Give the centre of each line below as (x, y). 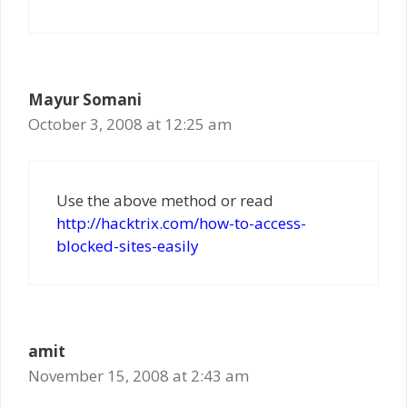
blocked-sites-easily (128, 246)
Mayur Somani (85, 99)
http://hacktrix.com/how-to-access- (181, 223)
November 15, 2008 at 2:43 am (139, 376)
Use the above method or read (165, 200)
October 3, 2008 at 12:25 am (130, 124)
